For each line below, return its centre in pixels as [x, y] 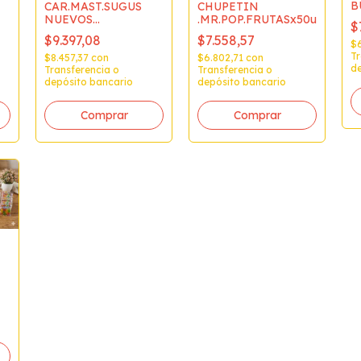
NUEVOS [68, 20]
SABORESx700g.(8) [97, 33]
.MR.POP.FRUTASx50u [257, 20]
